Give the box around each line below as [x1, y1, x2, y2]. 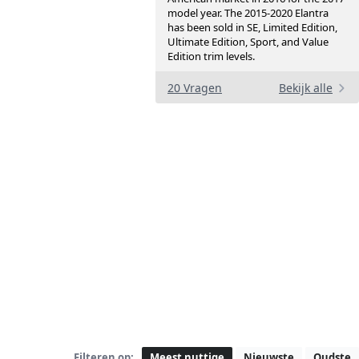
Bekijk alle [279, 80, 333, 96]
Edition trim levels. [167, 49, 255, 64]
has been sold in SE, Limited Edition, [167, 20, 337, 35]
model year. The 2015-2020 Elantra [167, 6, 329, 21]
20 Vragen [167, 80, 222, 96]
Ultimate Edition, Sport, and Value [167, 34, 329, 50]
